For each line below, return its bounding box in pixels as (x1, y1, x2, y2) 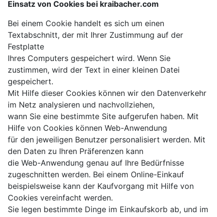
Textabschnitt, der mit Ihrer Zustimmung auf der (8, 30, 183, 40)
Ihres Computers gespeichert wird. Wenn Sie (8, 53, 170, 63)
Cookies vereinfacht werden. (8, 193, 113, 203)
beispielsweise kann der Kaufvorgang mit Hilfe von (8, 181, 194, 191)
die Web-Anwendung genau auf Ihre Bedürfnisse (8, 158, 184, 168)
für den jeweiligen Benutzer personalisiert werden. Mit (8, 135, 205, 145)
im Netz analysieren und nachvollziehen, (8, 100, 155, 110)
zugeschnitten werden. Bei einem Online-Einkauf (8, 170, 184, 180)
